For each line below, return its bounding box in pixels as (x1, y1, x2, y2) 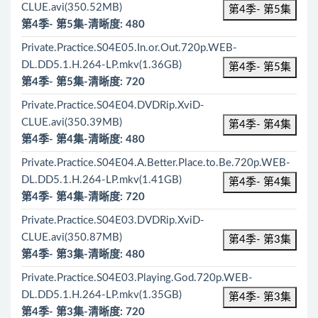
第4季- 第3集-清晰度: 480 (21, 249, 145, 260)
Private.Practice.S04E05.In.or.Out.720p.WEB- (21, 43, 237, 53)
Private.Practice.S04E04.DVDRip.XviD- (21, 100, 204, 111)
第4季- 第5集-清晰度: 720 (21, 77, 145, 87)
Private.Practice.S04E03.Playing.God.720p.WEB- (21, 273, 253, 283)
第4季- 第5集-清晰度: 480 (21, 19, 145, 30)
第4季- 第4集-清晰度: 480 (21, 134, 145, 145)
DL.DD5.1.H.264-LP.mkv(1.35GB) (21, 290, 182, 300)
